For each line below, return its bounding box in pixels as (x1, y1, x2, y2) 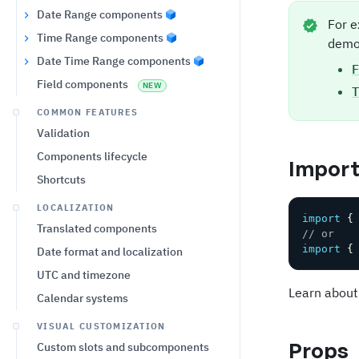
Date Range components (37, 7, 163, 22)
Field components (37, 77, 128, 91)
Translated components (37, 221, 157, 236)
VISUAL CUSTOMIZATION (37, 321, 166, 332)
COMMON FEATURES (37, 107, 139, 118)
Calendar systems (37, 291, 128, 305)
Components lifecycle (37, 149, 147, 163)
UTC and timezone (37, 268, 131, 282)
